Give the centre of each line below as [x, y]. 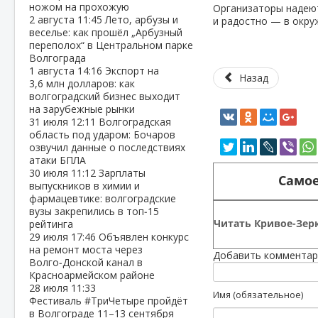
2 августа [53, 20]
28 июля [50, 288]
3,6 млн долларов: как [82, 83]
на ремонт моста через [86, 250]
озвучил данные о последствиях [107, 147]
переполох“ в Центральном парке [111, 45]
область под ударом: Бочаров [102, 135]
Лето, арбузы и [142, 20]
